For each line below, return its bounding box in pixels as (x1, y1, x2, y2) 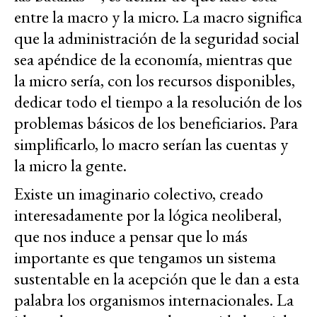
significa (248, 6, 302, 28)
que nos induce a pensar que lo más (14, 225, 248, 248)
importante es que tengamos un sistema (14, 246, 276, 269)
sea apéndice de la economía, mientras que (14, 48, 292, 71)
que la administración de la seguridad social (14, 27, 299, 50)
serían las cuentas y (163, 133, 288, 156)
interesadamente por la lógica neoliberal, (14, 204, 282, 226)
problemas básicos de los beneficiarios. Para (14, 112, 298, 134)
